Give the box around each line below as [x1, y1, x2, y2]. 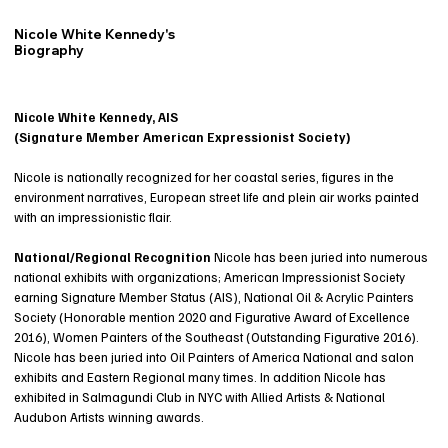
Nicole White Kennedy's [13, 26, 175, 43]
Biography [13, 42, 84, 59]
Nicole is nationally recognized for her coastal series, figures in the [13, 168, 394, 185]
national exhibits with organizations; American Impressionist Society [13, 268, 405, 285]
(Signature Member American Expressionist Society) [13, 128, 351, 145]
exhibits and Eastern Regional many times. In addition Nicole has [13, 368, 386, 385]
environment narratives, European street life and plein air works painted [13, 188, 419, 205]
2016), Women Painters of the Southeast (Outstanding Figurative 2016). [13, 328, 419, 345]
